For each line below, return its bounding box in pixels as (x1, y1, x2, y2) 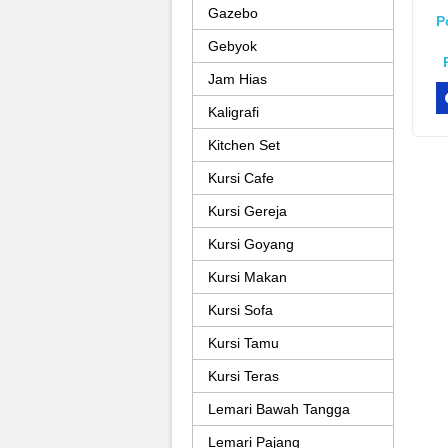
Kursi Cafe (208, 170, 274, 186)
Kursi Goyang (208, 236, 294, 252)
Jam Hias (208, 71, 267, 87)
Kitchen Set (208, 137, 280, 153)
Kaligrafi (208, 104, 259, 120)
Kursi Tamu (208, 335, 279, 351)
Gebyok (208, 38, 257, 54)
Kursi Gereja (208, 203, 287, 219)
